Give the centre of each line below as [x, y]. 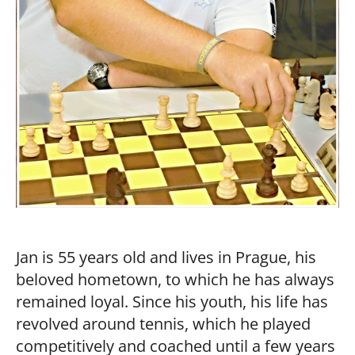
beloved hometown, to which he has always [175, 279]
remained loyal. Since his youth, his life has [172, 301]
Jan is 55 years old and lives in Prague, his [166, 256]
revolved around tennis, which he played [163, 323]
